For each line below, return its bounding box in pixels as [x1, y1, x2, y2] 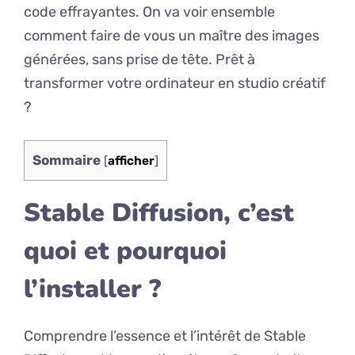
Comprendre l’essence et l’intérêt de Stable [24, 327, 306, 345]
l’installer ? [24, 272, 161, 307]
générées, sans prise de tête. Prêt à [24, 51, 255, 68]
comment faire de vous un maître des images [24, 27, 319, 44]
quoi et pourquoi [24, 234, 227, 269]
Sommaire [32, 152, 101, 168]
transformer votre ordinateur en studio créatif [24, 74, 326, 92]
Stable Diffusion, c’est [24, 196, 294, 231]
